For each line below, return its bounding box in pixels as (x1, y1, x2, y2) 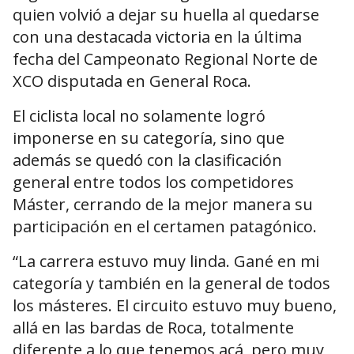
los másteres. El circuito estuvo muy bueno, (13, 295, 337, 317)
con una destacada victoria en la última (13, 26, 302, 48)
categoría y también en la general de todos (13, 273, 330, 295)
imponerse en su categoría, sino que (13, 127, 284, 149)
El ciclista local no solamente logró (13, 105, 265, 127)
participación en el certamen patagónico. (13, 216, 317, 238)
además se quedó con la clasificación (13, 149, 282, 171)
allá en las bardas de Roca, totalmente (13, 317, 294, 339)
